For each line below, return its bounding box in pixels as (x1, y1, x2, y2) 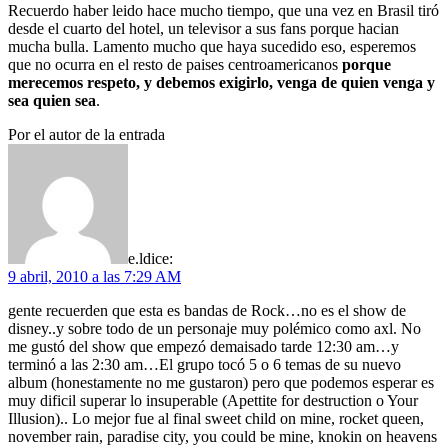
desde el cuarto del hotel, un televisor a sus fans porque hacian (8, 19, 399, 37)
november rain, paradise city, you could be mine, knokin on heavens (8, 427, 437, 445)
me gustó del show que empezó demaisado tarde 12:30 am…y (8, 337, 399, 355)
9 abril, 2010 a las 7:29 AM (8, 267, 181, 285)
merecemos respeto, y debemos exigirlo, (8, 73, 273, 91)
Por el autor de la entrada (8, 125, 165, 143)
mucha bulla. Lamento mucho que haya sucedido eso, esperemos (8, 37, 416, 55)
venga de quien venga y (277, 73, 435, 91)
